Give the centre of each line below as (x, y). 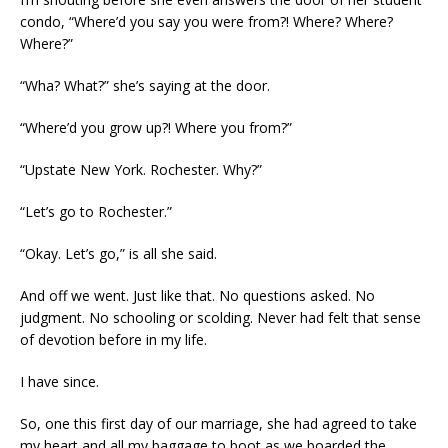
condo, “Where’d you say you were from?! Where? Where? (206, 21)
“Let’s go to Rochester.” (96, 211)
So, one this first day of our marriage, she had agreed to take (218, 423)
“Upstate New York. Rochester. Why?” (141, 169)
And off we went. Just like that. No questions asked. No (197, 295)
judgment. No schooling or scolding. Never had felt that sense (220, 317)
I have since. (59, 381)
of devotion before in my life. (113, 339)
